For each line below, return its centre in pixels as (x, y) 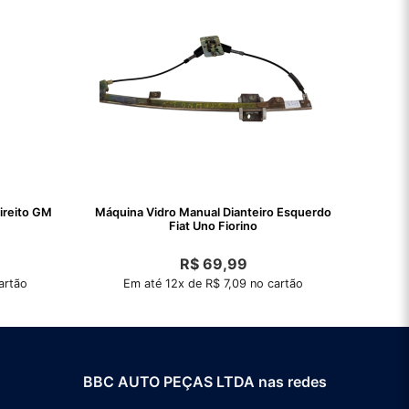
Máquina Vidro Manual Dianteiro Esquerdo (213, 212)
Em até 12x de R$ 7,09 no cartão (213, 283)
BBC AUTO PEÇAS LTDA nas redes (205, 381)
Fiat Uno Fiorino (213, 225)
